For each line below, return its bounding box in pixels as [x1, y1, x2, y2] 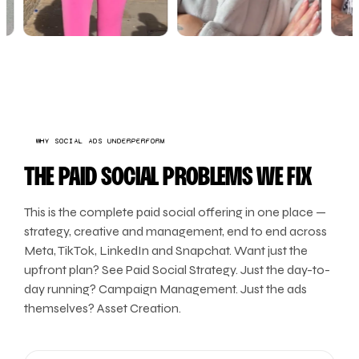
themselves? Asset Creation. [24, 301, 182, 316]
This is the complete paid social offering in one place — [24, 204, 327, 220]
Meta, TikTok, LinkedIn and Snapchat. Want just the [24, 243, 309, 258]
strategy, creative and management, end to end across [24, 224, 328, 239]
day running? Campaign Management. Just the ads [24, 281, 308, 296]
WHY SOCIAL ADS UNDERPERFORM [35, 136, 166, 146]
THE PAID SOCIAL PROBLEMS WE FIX [24, 166, 312, 190]
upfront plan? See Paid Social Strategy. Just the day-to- [24, 262, 331, 277]
